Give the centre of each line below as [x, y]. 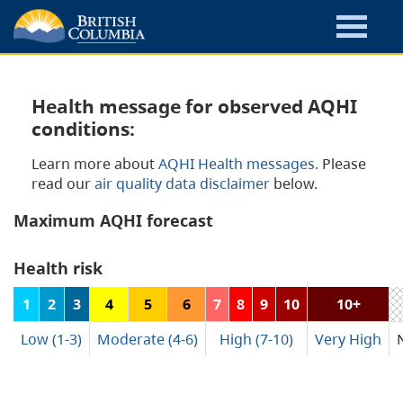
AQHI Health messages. [238, 164]
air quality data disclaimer [182, 184]
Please [342, 164]
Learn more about [95, 164]
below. [294, 184]
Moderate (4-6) [148, 340]
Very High [348, 340]
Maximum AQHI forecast [113, 221]
